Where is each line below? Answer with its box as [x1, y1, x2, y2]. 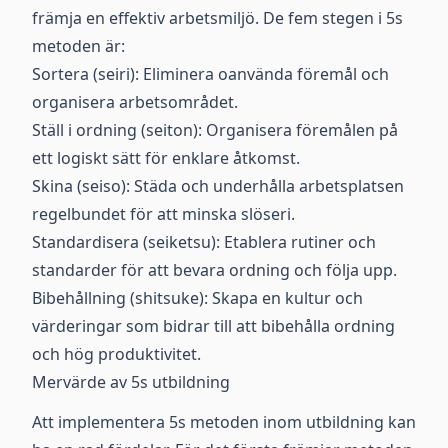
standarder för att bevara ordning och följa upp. [32, 259, 397, 281]
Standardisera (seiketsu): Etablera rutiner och [32, 231, 376, 253]
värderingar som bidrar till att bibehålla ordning [32, 315, 395, 337]
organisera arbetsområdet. [32, 91, 238, 113]
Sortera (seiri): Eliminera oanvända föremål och [32, 63, 389, 85]
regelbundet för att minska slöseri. [32, 203, 295, 225]
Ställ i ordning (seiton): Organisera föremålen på [32, 119, 398, 141]
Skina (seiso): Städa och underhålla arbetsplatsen [32, 175, 404, 197]
